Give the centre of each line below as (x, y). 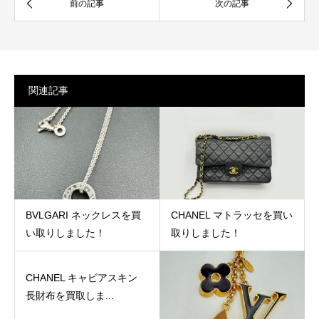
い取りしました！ (66, 232)
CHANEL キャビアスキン (82, 277)
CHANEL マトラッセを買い (231, 215)
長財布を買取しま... (70, 295)
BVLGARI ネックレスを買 (83, 215)
